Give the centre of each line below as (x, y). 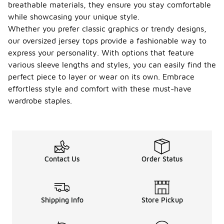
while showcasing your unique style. (74, 16)
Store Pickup (162, 200)
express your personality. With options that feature (101, 52)
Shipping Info (62, 200)
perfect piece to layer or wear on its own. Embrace (101, 76)
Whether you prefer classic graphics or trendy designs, (107, 28)
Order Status (162, 159)
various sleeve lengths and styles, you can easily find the (112, 64)
